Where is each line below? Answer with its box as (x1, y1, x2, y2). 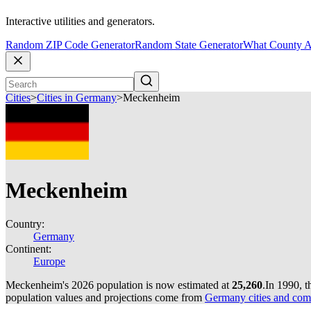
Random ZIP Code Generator (6, 39, 135, 51)
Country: (6, 218, 44, 230)
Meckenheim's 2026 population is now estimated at (6, 279, 232, 291)
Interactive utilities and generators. (6, 15, 155, 28)
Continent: (6, 243, 51, 255)
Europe (33, 255, 65, 267)
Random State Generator (135, 39, 243, 51)
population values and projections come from (6, 292, 205, 303)
